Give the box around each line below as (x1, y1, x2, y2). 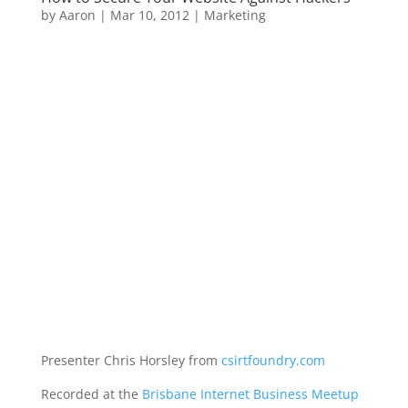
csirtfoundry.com (220, 352, 325, 369)
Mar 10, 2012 (109, 6, 189, 24)
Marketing (203, 6, 266, 24)
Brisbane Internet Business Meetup (141, 385, 359, 403)
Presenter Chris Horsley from (40, 352, 221, 369)
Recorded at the (40, 385, 142, 403)
